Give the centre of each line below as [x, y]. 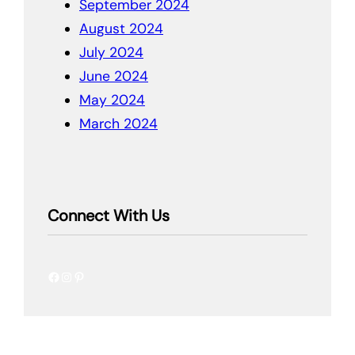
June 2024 [114, 76]
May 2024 [112, 99]
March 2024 [118, 123]
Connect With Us [109, 216]
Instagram [65, 276]
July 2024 [111, 52]
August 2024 [121, 28]
